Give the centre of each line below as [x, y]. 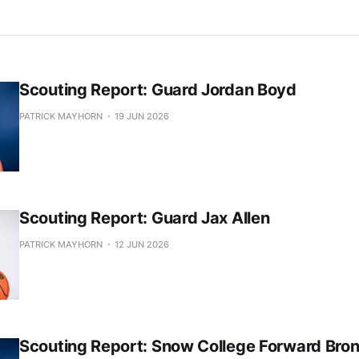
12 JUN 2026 [142, 245]
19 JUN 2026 [142, 117]
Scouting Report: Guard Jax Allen [145, 218]
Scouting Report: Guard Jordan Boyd [158, 90]
